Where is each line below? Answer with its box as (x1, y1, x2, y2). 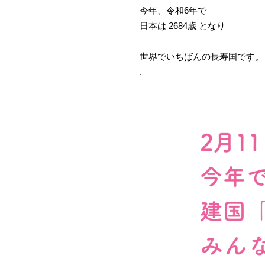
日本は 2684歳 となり (140, 21, 225, 31)
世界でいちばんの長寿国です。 (140, 51, 264, 62)
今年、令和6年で (140, 5, 206, 15)
